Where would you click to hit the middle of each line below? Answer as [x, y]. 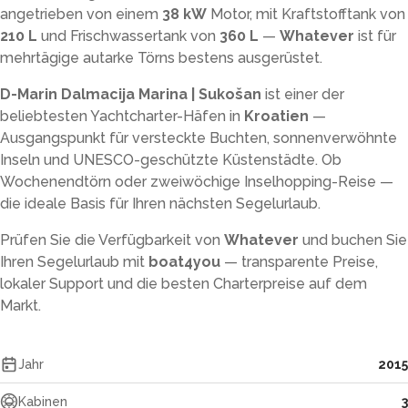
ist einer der [303, 94]
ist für [375, 36]
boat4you [184, 262]
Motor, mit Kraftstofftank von [306, 14]
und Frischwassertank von [128, 36]
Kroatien [276, 116]
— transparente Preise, [299, 262]
